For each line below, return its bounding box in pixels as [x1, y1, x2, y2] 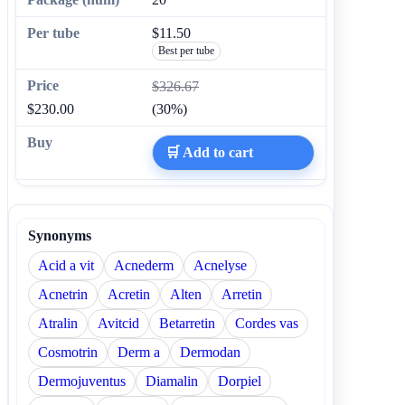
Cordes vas [235, 315, 298, 331]
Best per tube [158, 43, 214, 57]
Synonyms [28, 227, 91, 243]
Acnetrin [38, 286, 88, 302]
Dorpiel [218, 372, 261, 389]
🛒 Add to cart [165, 144, 253, 160]
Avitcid [98, 315, 139, 331]
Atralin [38, 315, 78, 331]
